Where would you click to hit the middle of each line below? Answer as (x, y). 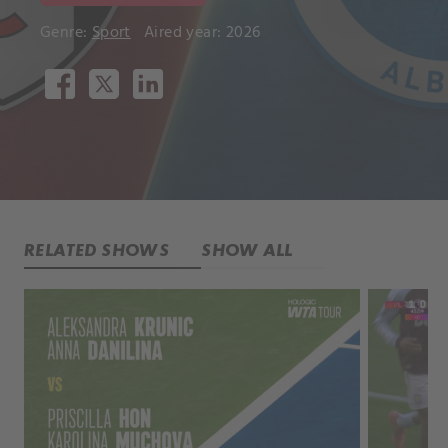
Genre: (66, 33)
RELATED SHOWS (97, 249)
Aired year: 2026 (207, 33)
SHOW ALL (247, 249)
